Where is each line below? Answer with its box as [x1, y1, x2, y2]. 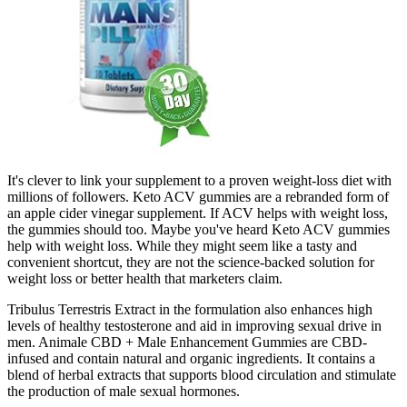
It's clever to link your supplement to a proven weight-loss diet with [7, 173, 392, 188]
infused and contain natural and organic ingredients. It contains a [7, 351, 375, 366]
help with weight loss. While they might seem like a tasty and [7, 238, 357, 253]
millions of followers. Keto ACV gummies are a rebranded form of [7, 189, 389, 204]
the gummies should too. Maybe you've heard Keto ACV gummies [7, 222, 390, 237]
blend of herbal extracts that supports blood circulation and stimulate [7, 367, 396, 382]
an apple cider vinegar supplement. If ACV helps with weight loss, [7, 205, 388, 221]
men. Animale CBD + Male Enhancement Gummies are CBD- [7, 334, 367, 350]
